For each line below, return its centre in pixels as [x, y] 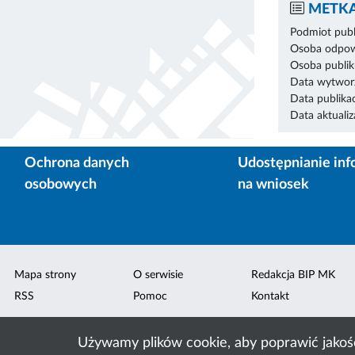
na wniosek [273, 184]
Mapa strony [46, 275]
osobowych [61, 184]
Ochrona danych [77, 163]
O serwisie [158, 275]
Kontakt [270, 297]
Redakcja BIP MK [293, 275]
